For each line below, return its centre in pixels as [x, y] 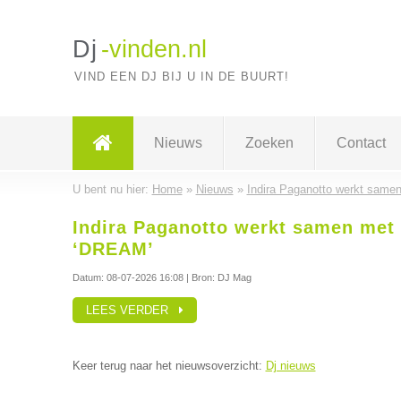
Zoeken [269, 143]
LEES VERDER [132, 310]
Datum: [89, 277]
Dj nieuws [290, 366]
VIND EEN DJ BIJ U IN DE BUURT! [181, 77]
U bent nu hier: [112, 189]
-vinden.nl [154, 49]
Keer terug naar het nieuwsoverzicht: [169, 366]
